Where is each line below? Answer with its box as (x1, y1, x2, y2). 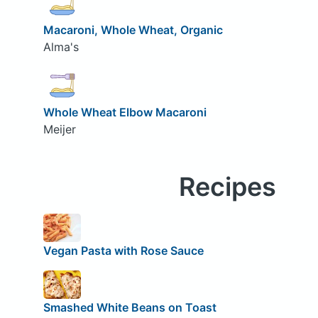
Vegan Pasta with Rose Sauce (43, 243, 204, 258)
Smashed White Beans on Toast (43, 300, 216, 314)
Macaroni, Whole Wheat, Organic (43, 22, 223, 37)
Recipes (178, 171, 276, 203)
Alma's (43, 39, 79, 54)
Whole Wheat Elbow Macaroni (43, 105, 207, 120)
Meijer (43, 122, 76, 137)
